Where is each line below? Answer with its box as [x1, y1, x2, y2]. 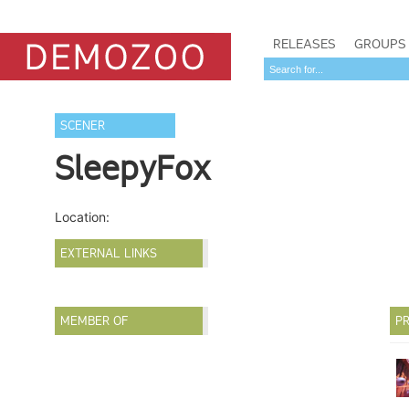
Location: [55, 209, 110, 225]
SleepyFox [55, 148, 212, 188]
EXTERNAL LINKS [60, 246, 158, 261]
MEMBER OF [60, 313, 129, 330]
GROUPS [354, 36, 406, 52]
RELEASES [273, 36, 336, 52]
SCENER [60, 118, 106, 133]
